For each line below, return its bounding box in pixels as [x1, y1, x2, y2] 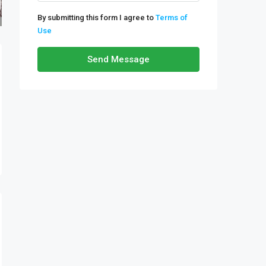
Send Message [87, 54, 150, 65]
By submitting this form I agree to [37, 13, 156, 22]
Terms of [156, 13, 188, 22]
